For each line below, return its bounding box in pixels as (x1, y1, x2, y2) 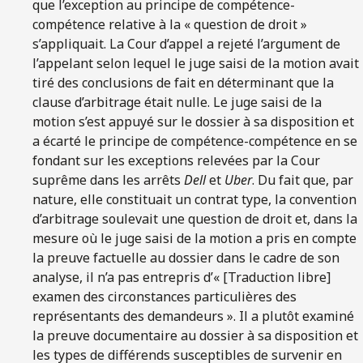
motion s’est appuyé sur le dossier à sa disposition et (32, 112, 354, 130)
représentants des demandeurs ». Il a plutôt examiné (32, 306, 354, 325)
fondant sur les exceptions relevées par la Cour (32, 151, 320, 169)
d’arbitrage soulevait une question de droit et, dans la (32, 209, 357, 228)
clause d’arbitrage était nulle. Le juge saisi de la (32, 92, 322, 111)
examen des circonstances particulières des (32, 287, 297, 305)
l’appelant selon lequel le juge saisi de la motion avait (32, 53, 359, 72)
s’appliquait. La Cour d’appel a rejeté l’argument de (32, 34, 340, 53)
